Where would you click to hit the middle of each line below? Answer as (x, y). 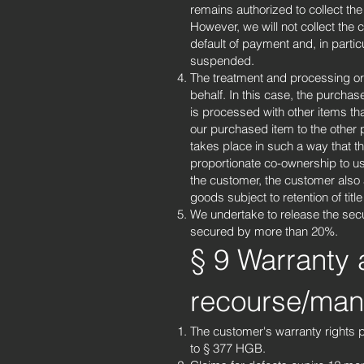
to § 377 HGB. (228, 348)
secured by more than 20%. (264, 231)
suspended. (222, 61)
